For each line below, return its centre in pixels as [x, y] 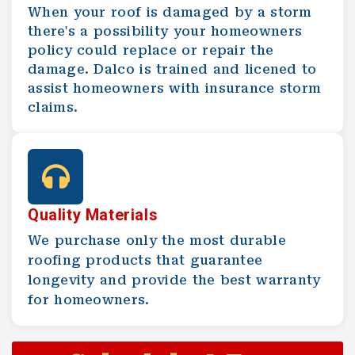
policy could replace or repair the [151, 50]
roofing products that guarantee [145, 260]
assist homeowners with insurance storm [175, 88]
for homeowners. [89, 300]
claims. [53, 107]
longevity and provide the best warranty [174, 280]
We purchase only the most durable [157, 240]
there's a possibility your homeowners [165, 31]
